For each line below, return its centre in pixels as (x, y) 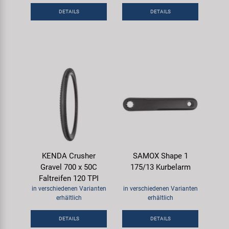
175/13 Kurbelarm (160, 167)
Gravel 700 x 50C (69, 167)
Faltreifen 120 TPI (69, 178)
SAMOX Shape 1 (160, 156)
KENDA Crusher (69, 156)
